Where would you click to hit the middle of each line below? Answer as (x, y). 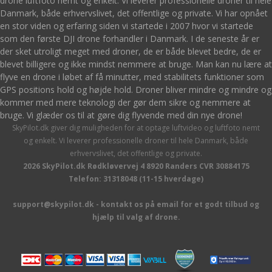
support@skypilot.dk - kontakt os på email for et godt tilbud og (136, 204)
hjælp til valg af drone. (136, 217)
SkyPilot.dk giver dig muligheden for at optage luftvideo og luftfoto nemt (136, 128)
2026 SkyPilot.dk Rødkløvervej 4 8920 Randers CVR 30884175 (136, 166)
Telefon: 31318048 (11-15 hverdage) (136, 179)
